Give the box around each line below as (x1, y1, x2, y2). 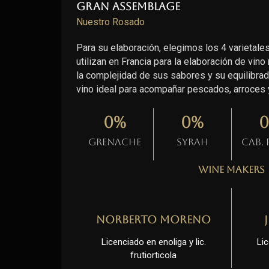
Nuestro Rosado (76, 16, 145, 28)
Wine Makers (198, 163, 265, 175)
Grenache (88, 136, 142, 148)
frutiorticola (130, 250, 177, 261)
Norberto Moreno (96, 213, 211, 226)
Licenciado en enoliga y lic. (101, 237, 206, 248)
